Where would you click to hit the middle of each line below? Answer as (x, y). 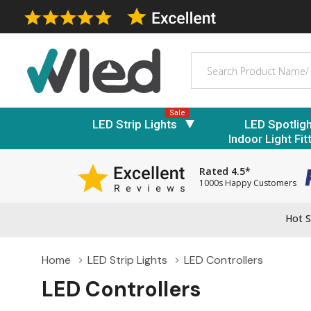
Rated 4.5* (225, 171)
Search (209, 60)
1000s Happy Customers (248, 183)
